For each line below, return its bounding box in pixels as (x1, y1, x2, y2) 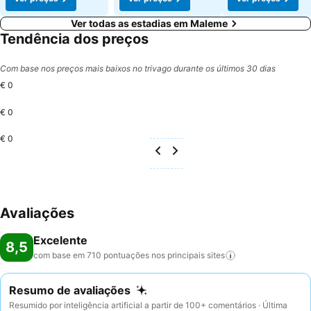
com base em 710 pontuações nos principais (33, 250, 205, 260)
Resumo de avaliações (9, 283, 131, 297)
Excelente (33, 233, 87, 247)
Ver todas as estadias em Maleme (71, 17, 228, 29)
